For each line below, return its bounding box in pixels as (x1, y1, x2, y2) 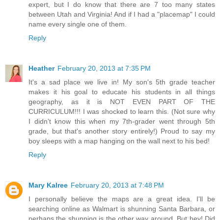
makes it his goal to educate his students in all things (28, 87, 215, 96)
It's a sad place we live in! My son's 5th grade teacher (28, 78, 215, 86)
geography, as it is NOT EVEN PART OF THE (28, 97, 215, 106)
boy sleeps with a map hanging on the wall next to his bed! (28, 137, 210, 145)
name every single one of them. (28, 20, 127, 28)
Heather (28, 64, 55, 72)
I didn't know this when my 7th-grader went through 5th (28, 117, 215, 125)
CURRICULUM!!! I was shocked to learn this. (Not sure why (28, 107, 215, 115)
